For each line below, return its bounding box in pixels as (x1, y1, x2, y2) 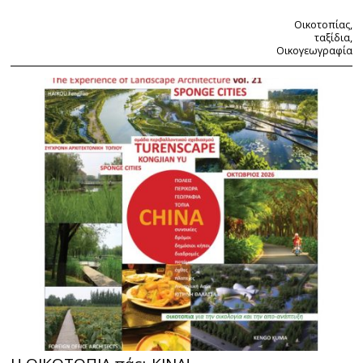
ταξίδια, (314, 31, 352, 45)
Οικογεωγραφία (275, 44, 352, 58)
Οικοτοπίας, (293, 18, 352, 32)
